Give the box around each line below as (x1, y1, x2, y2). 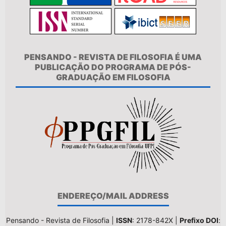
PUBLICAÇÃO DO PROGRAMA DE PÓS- (35, 62, 191, 72)
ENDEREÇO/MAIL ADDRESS (57, 190, 169, 201)
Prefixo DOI (179, 215, 218, 224)
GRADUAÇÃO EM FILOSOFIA (55, 72, 171, 82)
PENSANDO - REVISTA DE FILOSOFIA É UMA (24, 51, 202, 62)
